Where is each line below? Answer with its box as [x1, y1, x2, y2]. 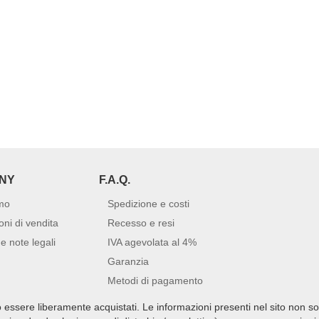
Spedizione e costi [108, 197, 189, 209]
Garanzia [108, 255, 149, 267]
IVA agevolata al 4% [108, 236, 197, 248]
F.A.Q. [99, 173, 130, 186]
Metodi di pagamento [108, 274, 203, 286]
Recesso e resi [108, 216, 174, 229]
